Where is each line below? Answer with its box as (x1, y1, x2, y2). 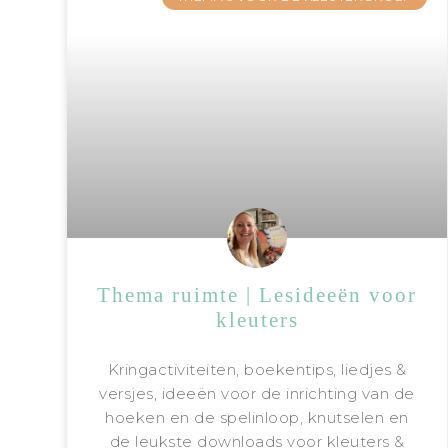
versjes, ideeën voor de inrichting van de (99, 384, 415, 404)
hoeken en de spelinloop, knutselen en (105, 408, 409, 428)
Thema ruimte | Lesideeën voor (97, 283, 418, 308)
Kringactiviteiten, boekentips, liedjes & (107, 360, 407, 380)
